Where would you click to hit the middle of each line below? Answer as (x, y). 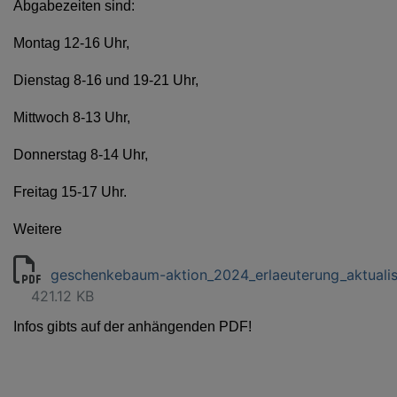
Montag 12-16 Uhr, (71, 43)
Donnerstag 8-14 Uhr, (81, 155)
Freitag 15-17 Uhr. (70, 192)
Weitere (38, 230)
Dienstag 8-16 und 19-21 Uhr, (106, 81)
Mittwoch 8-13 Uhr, (72, 118)
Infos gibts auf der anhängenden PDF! (132, 327)
